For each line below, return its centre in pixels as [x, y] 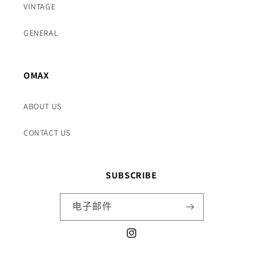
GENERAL [41, 33]
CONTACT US [47, 132]
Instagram [145, 239]
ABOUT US [43, 106]
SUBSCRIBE [131, 175]
